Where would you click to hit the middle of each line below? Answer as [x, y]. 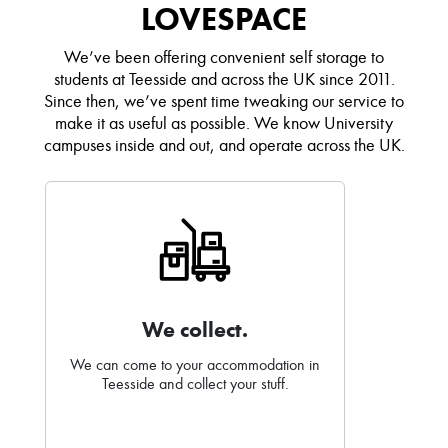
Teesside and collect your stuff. [195, 384]
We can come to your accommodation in [195, 365]
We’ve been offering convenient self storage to [224, 57]
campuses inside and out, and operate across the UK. [224, 145]
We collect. [195, 330]
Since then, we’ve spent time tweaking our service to [224, 101]
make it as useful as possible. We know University [224, 123]
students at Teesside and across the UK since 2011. [224, 79]
